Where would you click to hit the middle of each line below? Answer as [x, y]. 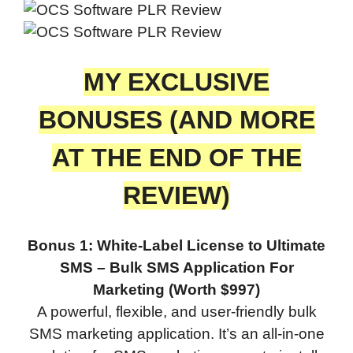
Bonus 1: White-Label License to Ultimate [176, 245]
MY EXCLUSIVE [176, 82]
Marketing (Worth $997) [176, 289]
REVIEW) [176, 196]
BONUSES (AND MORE [176, 120]
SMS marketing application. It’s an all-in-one [176, 333]
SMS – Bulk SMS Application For [176, 267]
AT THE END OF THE [176, 158]
